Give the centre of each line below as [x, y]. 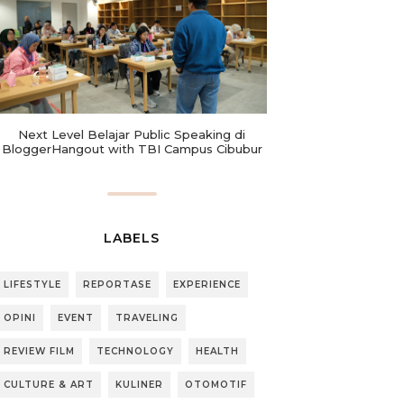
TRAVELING [147, 318]
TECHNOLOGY [135, 352]
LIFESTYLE [32, 285]
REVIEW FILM [39, 352]
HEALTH [217, 352]
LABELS [132, 239]
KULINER [139, 385]
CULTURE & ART [49, 385]
